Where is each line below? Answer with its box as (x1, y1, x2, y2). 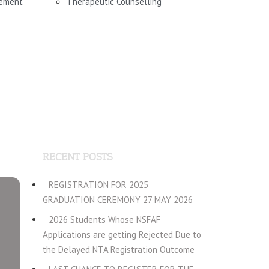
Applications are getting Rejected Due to (43, 229, 201, 240)
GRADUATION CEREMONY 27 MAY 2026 (43, 194, 193, 205)
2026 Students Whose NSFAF (49, 214, 160, 225)
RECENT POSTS (43, 150, 112, 163)
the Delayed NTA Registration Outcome (43, 244, 195, 255)
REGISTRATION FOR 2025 (49, 179, 148, 190)
